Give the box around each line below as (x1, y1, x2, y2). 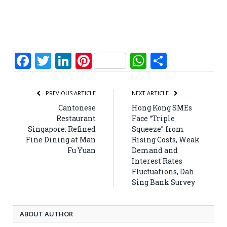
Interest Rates (132, 156, 182, 166)
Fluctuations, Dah (132, 166, 194, 176)
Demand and (132, 145, 178, 155)
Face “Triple (132, 113, 175, 123)
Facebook (31, 49, 102, 71)
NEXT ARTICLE (132, 89, 170, 97)
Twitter (51, 49, 105, 71)
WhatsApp (146, 49, 224, 71)
